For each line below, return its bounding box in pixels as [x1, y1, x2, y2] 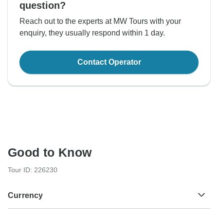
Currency [8, 191, 43, 200]
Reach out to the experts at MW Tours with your [19, 17, 181, 26]
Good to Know [8, 145, 92, 160]
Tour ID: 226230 [8, 166, 57, 174]
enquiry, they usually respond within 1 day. [19, 29, 165, 37]
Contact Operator [77, 58, 141, 67]
